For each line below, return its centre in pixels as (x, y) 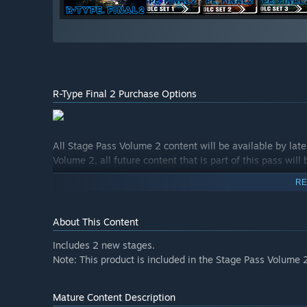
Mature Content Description (114, 297)
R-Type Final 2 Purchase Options (125, 94)
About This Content (96, 222)
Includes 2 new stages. (104, 245)
